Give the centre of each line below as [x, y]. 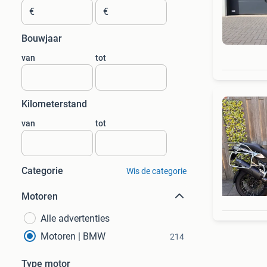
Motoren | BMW [73, 236]
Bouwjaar [42, 38]
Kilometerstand [54, 104]
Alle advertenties [75, 218]
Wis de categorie [156, 171]
